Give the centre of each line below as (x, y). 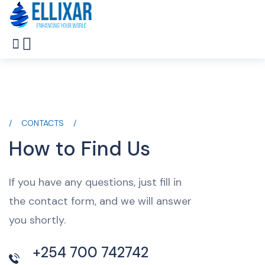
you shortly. (37, 220)
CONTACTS (43, 123)
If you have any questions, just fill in (95, 182)
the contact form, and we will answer (100, 201)
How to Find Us (80, 149)
